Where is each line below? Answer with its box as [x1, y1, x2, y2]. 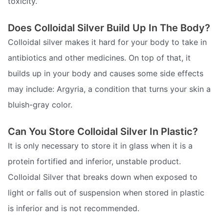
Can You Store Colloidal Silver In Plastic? [8, 125, 198, 137]
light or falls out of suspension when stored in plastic [8, 187, 204, 197]
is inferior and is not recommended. [8, 203, 139, 213]
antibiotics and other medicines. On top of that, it [8, 52, 191, 63]
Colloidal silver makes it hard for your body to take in [8, 37, 207, 47]
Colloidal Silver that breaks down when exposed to [8, 172, 197, 182]
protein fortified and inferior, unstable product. [8, 156, 181, 166]
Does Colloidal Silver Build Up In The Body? [8, 22, 210, 34]
